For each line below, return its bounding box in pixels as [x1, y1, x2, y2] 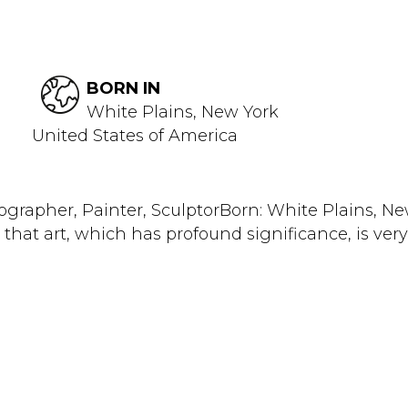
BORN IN [87, 78, 160, 98]
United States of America [32, 126, 238, 146]
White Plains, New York [87, 102, 279, 122]
